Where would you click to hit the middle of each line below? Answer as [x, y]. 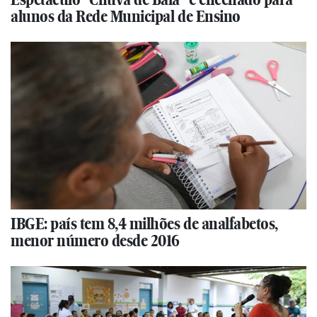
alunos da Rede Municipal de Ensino [126, 17]
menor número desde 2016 [95, 240]
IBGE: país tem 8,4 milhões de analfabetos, [144, 223]
